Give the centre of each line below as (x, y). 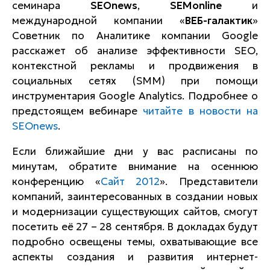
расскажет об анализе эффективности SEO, (135, 51)
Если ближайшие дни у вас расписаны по (135, 151)
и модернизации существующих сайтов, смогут (135, 212)
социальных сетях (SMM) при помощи (135, 81)
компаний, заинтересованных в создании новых (135, 196)
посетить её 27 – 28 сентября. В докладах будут (135, 227)
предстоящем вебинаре (78, 111)
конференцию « (56, 181)
